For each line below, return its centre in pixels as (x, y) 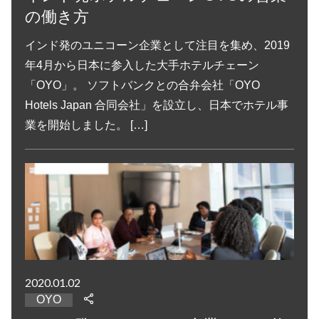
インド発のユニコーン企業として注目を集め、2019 (158, 45)
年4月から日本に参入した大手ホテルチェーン (142, 65)
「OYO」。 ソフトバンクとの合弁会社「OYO (143, 85)
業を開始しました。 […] (87, 125)
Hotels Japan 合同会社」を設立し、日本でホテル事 (157, 105)
